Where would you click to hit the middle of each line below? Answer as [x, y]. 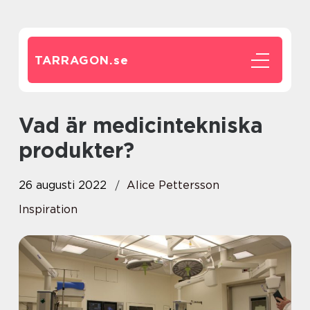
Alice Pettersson [173, 185]
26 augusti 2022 [63, 185]
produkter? [76, 150]
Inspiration [48, 209]
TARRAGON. [74, 60]
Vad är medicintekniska [26, 125]
